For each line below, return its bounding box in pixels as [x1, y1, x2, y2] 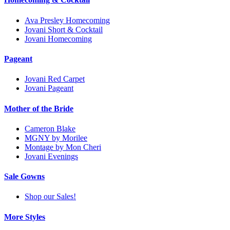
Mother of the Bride [4, 104, 73, 113]
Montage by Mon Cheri [25, 142, 101, 151]
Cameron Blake [25, 124, 75, 133]
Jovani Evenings [25, 151, 78, 161]
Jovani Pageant [25, 84, 73, 93]
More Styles [4, 212, 45, 221]
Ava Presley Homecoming [25, 15, 110, 25]
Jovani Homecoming [25, 34, 92, 43]
